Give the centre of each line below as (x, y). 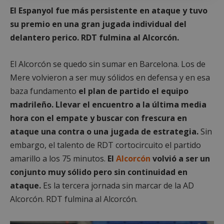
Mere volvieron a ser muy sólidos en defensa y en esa (110, 77)
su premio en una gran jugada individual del (98, 24)
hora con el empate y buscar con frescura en (98, 118)
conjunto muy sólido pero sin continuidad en (99, 172)
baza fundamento (44, 91)
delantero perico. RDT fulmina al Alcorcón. (94, 37)
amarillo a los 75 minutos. (59, 158)
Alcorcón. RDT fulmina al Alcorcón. (74, 199)
